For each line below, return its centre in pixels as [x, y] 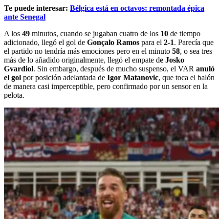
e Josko [172, 60]
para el [152, 42]
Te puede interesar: [37, 8]
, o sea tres [196, 51]
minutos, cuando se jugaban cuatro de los [95, 33]
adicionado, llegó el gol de [44, 42]
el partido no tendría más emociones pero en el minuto [88, 51]
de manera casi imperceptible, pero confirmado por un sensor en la [106, 86]
